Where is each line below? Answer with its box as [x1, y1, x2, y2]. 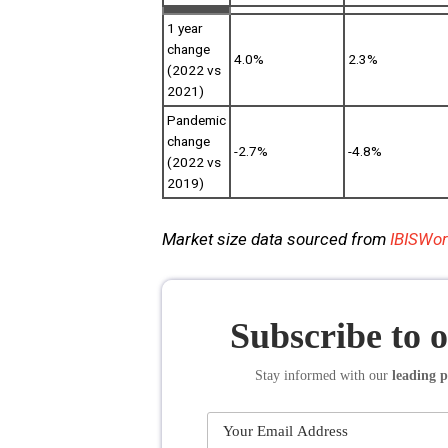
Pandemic [167, 112, 226, 128]
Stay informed [255, 368, 340, 384]
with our [340, 368, 392, 384]
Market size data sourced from [162, 229, 390, 250]
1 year [167, 20, 203, 36]
